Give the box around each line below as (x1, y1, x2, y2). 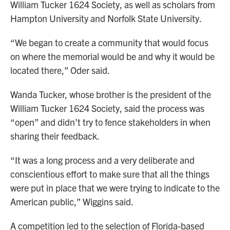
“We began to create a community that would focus (10, 36, 208, 49)
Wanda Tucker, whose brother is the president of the (10, 88, 211, 101)
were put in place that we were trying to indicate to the (10, 182, 220, 194)
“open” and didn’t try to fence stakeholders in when (10, 116, 210, 128)
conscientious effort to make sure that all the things (10, 168, 209, 180)
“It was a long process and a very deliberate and (10, 154, 195, 166)
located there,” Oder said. (10, 64, 110, 76)
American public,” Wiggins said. (10, 196, 133, 208)
